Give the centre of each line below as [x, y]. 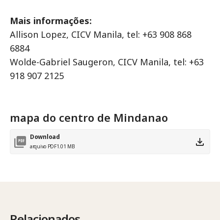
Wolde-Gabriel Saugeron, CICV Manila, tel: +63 [107, 62]
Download [45, 137]
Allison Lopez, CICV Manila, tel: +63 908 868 [101, 35]
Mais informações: [51, 21]
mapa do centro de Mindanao [89, 118]
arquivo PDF [43, 147]
